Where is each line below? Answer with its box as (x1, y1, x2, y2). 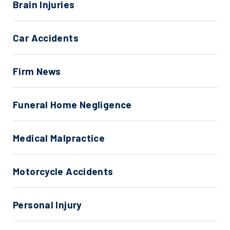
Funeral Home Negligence (13, 99, 132, 110)
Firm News (13, 65, 61, 77)
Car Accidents (13, 32, 79, 44)
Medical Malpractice (13, 132, 105, 144)
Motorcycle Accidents (13, 165, 113, 177)
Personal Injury (13, 199, 82, 210)
